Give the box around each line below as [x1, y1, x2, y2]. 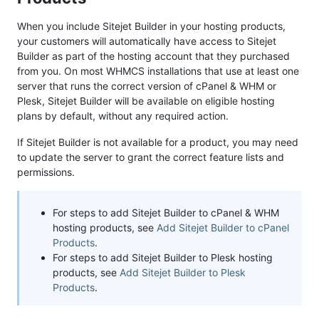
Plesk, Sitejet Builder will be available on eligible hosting [17, 94, 275, 107]
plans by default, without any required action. [17, 109, 229, 122]
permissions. [17, 165, 75, 178]
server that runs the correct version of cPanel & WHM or [17, 79, 276, 92]
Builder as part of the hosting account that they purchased [17, 49, 290, 62]
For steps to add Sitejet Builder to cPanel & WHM [53, 206, 279, 219]
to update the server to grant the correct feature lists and [17, 150, 284, 163]
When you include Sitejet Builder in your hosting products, [17, 19, 286, 32]
